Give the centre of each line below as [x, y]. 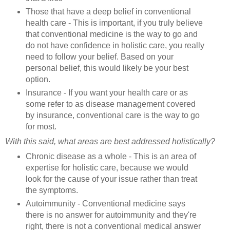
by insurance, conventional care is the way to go [112, 116]
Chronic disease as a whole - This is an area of [111, 156]
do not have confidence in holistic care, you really [115, 46]
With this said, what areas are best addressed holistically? [111, 142]
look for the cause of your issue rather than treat [111, 179]
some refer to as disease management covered [110, 104]
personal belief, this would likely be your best [107, 68]
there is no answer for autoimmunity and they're [111, 215]
